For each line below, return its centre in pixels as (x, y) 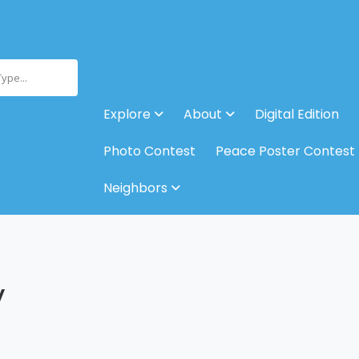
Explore (127, 114)
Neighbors (135, 188)
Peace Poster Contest (285, 151)
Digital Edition (296, 114)
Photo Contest (149, 151)
